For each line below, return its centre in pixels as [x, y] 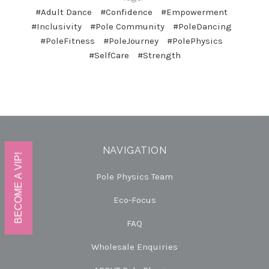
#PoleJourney [131, 41]
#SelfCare [109, 56]
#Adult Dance [64, 12]
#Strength [159, 56]
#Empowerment [194, 12]
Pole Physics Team [134, 177]
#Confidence [126, 12]
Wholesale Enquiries [134, 247]
